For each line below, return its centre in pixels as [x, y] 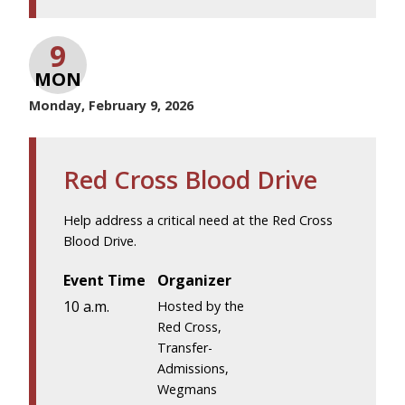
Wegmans [188, 389]
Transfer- [185, 347]
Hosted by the [201, 306]
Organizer [195, 280]
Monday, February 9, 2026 [111, 105]
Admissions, [193, 368]
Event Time [104, 280]
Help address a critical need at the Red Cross [198, 220]
